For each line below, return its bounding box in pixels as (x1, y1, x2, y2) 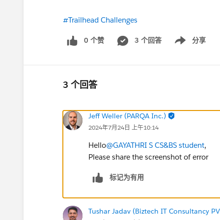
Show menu (166, 41, 206, 50)
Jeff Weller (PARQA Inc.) (88, 111, 166, 120)
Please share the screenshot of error (88, 152, 208, 162)
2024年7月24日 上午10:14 (88, 123, 159, 132)
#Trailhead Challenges (63, 15, 137, 25)
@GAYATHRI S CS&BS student (106, 140, 204, 150)
